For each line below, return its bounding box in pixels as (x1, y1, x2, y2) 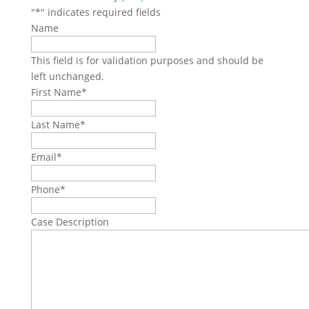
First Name (30, 85, 81, 99)
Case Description (30, 215, 109, 228)
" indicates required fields (40, 5, 161, 19)
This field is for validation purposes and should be (30, 53, 263, 67)
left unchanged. (30, 69, 104, 83)
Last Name (30, 117, 80, 131)
